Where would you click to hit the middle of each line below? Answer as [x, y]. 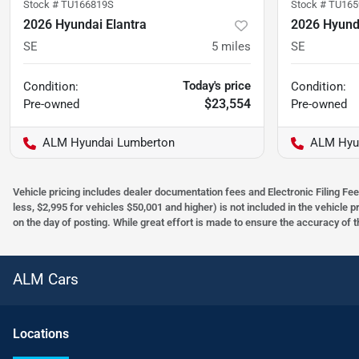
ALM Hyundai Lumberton [109, 143]
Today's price [217, 86]
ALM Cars [46, 280]
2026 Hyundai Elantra [85, 25]
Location [38, 334]
